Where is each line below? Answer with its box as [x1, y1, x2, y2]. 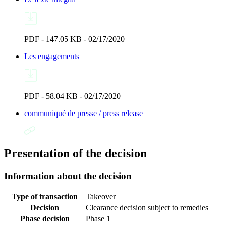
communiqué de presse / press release [24, 108, 143, 118]
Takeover [86, 192, 116, 201]
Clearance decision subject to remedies [86, 203, 208, 212]
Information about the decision [4, 170, 132, 181]
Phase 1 [86, 214, 110, 223]
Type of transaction [12, 192, 78, 201]
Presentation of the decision [4, 146, 147, 160]
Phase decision [20, 214, 70, 223]
